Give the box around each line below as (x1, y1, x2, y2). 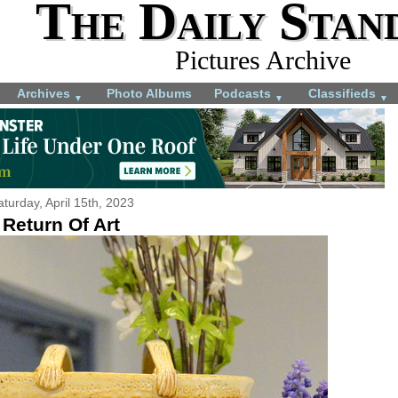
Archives (17, 85, 74, 100)
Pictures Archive (175, 45, 351, 75)
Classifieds (308, 85, 379, 100)
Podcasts (214, 85, 275, 100)
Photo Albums (107, 85, 192, 100)
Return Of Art (3, 213, 120, 235)
